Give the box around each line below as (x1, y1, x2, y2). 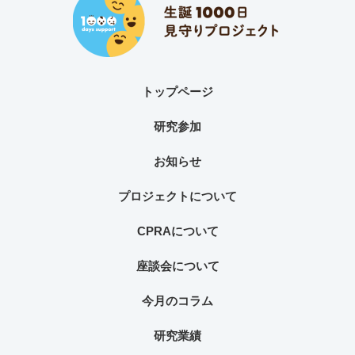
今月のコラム (142, 295, 213, 307)
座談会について (136, 260, 219, 273)
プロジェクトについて (118, 190, 237, 203)
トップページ (142, 86, 213, 98)
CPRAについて (136, 225, 219, 238)
